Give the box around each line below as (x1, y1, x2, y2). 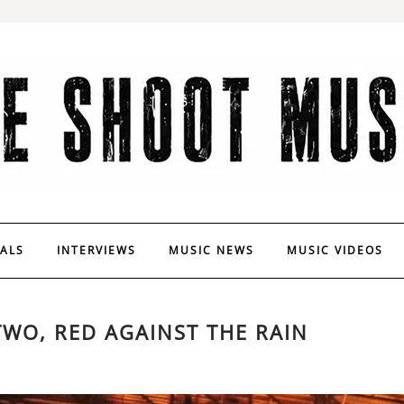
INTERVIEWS (57, 243, 136, 258)
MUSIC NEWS (169, 243, 254, 258)
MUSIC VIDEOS (287, 243, 383, 258)
